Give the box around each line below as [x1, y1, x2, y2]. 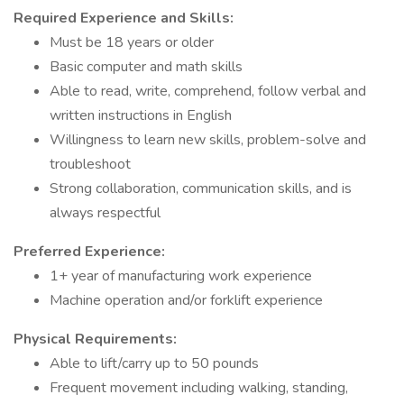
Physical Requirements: [14, 329, 177, 349]
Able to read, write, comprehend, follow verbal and [50, 81, 366, 101]
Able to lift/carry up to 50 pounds [50, 353, 259, 373]
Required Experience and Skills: [14, 8, 234, 28]
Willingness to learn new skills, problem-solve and [50, 130, 366, 150]
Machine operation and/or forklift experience [50, 290, 323, 310]
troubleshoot [50, 154, 131, 174]
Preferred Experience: [14, 242, 165, 262]
